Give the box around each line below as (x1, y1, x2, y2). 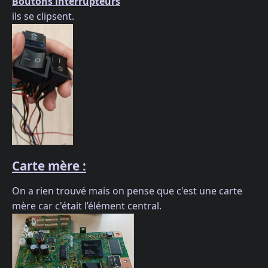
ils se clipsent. (12, 9, 74, 23)
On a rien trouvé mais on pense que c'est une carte (12, 184, 242, 197)
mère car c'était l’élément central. (12, 199, 162, 212)
